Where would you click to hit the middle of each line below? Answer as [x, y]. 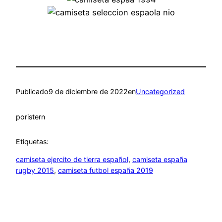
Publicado [32, 92]
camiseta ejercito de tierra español [72, 160]
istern [36, 116]
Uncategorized [160, 92]
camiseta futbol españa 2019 [106, 170]
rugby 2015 [35, 170]
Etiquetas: [32, 142]
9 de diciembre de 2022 [88, 92]
